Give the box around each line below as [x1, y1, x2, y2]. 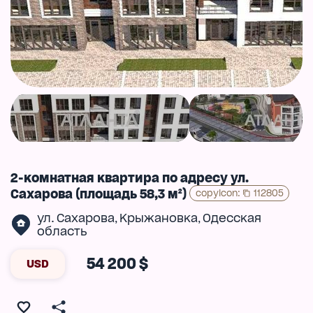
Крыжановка [119, 211, 198, 226]
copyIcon [195, 187, 238, 198]
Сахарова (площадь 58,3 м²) [10, 186, 187, 201]
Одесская [202, 211, 261, 226]
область [36, 224, 87, 239]
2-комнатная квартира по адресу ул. [10, 170, 249, 185]
